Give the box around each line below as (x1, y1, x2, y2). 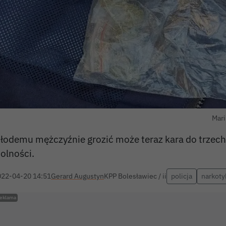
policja (171, 171, 192, 181)
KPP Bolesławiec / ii (104, 171, 166, 181)
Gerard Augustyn (51, 171, 104, 181)
